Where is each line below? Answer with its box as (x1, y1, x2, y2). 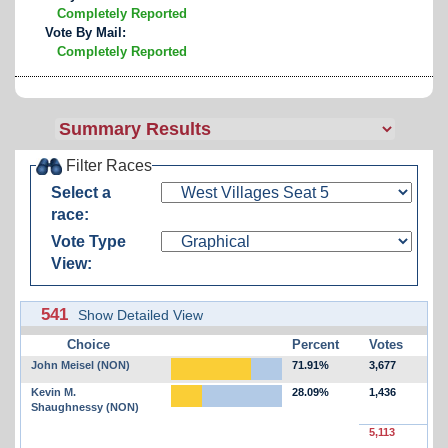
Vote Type (51, 232, 127, 250)
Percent (291, 336, 339, 352)
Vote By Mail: (45, 24, 126, 40)
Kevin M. (31, 385, 76, 398)
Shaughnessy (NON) (31, 400, 139, 413)
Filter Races (62, 156, 153, 174)
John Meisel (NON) (31, 358, 130, 371)
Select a (51, 183, 112, 201)
